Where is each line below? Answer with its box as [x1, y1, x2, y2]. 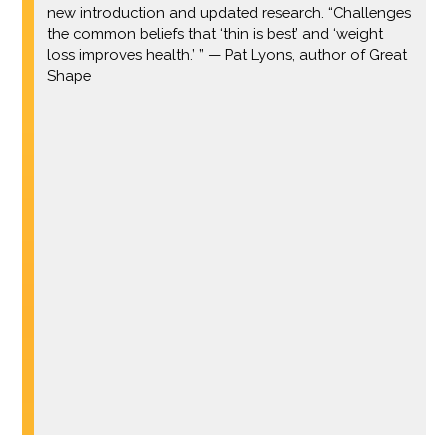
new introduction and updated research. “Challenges [46, 3, 411, 21]
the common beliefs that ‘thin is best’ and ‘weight [46, 24, 383, 42]
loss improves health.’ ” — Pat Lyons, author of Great [46, 45, 407, 63]
